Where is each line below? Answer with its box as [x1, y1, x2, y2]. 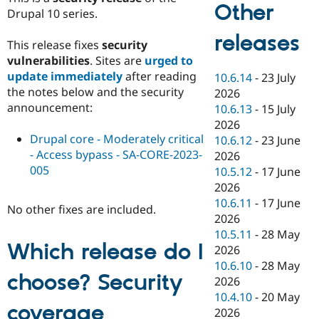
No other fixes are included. [7, 202, 156, 217]
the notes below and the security [7, 83, 184, 100]
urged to [145, 52, 193, 68]
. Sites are [90, 52, 145, 68]
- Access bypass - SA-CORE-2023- [30, 146, 202, 162]
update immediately [7, 68, 122, 84]
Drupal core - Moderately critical [30, 130, 204, 147]
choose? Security [7, 268, 183, 298]
